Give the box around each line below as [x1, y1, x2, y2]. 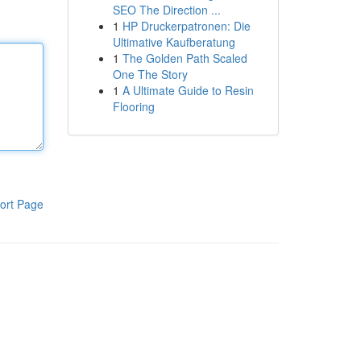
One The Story [112, 66, 188, 82]
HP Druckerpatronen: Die [122, 18, 251, 34]
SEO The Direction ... [112, 2, 221, 18]
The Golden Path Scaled [122, 50, 247, 66]
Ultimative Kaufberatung [112, 34, 235, 50]
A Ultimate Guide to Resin [122, 82, 254, 98]
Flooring [112, 98, 155, 114]
